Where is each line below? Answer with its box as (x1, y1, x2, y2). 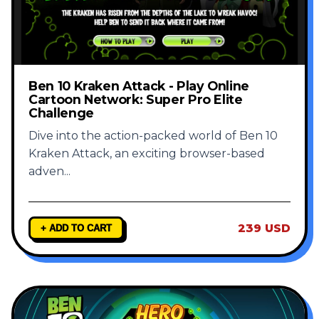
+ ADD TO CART (41, 223, 112, 234)
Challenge (28, 105, 94, 121)
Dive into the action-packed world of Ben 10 (28, 129, 278, 143)
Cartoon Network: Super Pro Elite (28, 92, 243, 108)
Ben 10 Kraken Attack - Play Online (28, 78, 250, 94)
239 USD (238, 221, 291, 236)
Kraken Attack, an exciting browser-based (28, 147, 265, 161)
